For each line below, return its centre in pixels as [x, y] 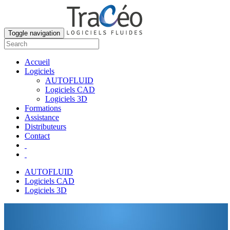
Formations [43, 108]
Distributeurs [45, 127]
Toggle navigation [34, 33]
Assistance [42, 117]
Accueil [37, 62]
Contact [37, 136]
